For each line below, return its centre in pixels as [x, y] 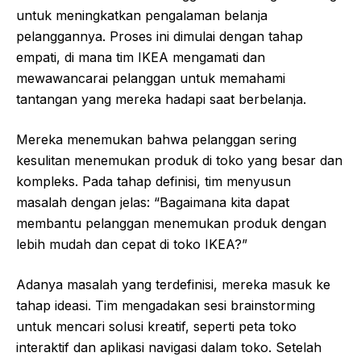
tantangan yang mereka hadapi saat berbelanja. [161, 99]
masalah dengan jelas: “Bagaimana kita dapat [153, 202]
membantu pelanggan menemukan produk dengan [171, 223]
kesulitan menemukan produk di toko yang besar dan [179, 160]
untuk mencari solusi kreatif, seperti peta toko [156, 326]
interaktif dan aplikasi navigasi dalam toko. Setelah [169, 347]
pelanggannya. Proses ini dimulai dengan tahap [160, 36]
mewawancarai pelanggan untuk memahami [151, 78]
